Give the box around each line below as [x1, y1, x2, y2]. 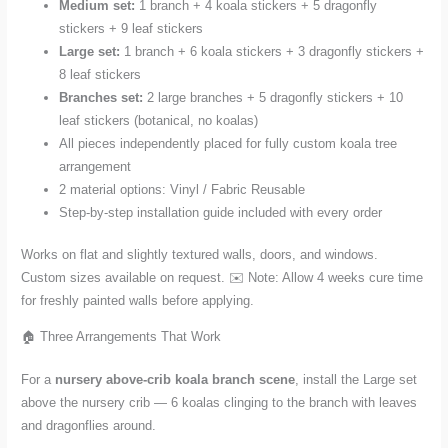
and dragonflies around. [21, 418, 157, 434]
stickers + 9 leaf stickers [59, 21, 204, 37]
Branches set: [59, 90, 144, 106]
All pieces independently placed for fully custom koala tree [59, 136, 398, 152]
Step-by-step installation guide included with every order [59, 205, 383, 221]
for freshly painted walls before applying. [21, 293, 255, 309]
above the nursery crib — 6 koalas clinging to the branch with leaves [21, 395, 418, 411]
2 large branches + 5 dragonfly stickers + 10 [143, 90, 404, 106]
